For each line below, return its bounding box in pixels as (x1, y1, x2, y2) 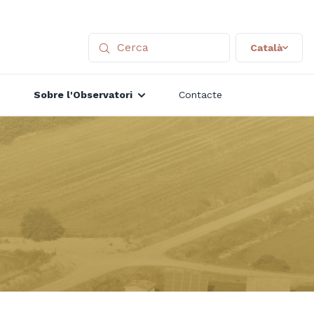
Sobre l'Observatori (34, 89, 132, 101)
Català (250, 42, 282, 54)
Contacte (179, 89, 222, 101)
